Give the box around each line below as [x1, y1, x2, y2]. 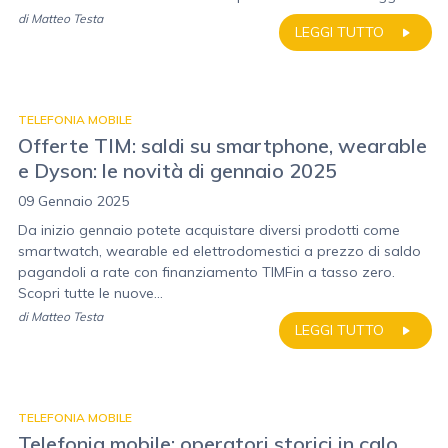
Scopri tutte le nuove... [18, 284, 163, 302]
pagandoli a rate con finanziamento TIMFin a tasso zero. [18, 263, 395, 281]
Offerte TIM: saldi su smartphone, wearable [18, 133, 427, 158]
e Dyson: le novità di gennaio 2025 [18, 158, 337, 183]
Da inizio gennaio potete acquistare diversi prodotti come [18, 221, 400, 239]
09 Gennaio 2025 [18, 192, 129, 210]
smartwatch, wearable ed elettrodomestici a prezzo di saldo [18, 242, 421, 260]
